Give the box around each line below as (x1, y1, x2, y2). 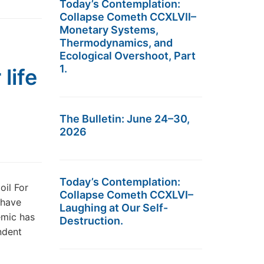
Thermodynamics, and (60, 37, 173, 49)
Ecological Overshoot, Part (60, 49, 196, 62)
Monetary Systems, (60, 24, 159, 36)
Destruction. (60, 214, 123, 227)
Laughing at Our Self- (60, 202, 168, 214)
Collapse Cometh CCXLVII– (60, 11, 196, 23)
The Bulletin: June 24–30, (60, 113, 190, 125)
